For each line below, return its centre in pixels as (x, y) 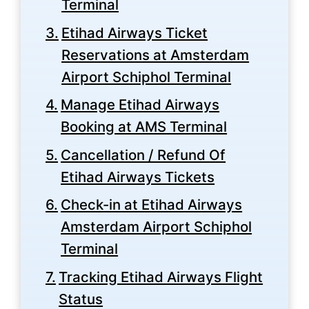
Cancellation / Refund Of (143, 154)
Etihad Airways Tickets (138, 177)
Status (81, 299)
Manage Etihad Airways (140, 104)
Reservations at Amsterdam (156, 54)
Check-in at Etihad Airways (152, 205)
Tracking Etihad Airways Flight (161, 277)
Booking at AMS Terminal (144, 127)
